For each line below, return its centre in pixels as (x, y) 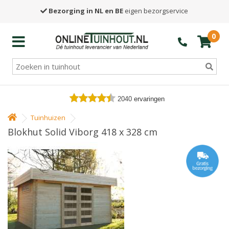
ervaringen (149, 99)
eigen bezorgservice (156, 11)
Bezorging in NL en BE (86, 11)
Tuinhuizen (48, 118)
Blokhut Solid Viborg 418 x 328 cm (83, 132)
